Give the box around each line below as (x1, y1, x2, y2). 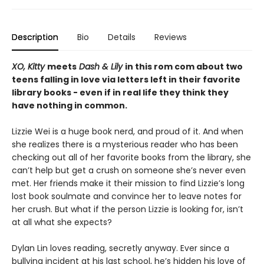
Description (12, 31, 58, 43)
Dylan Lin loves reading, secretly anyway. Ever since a (12, 242, 229, 254)
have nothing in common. (12, 100, 127, 111)
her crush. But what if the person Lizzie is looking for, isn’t (12, 203, 243, 215)
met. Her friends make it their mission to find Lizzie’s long (12, 177, 245, 189)
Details (108, 31, 136, 43)
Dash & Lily (77, 61, 125, 72)
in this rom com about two (125, 61, 243, 72)
